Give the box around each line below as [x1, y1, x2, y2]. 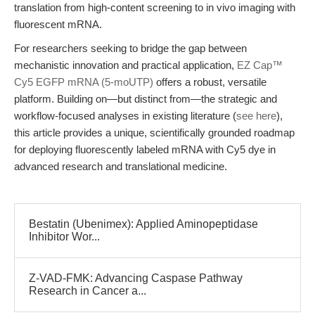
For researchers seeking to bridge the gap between [14, 42, 247, 54]
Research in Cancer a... [29, 285, 146, 297]
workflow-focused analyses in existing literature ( [14, 110, 236, 122]
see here [236, 110, 276, 122]
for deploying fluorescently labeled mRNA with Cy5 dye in [14, 143, 276, 155]
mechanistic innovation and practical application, [14, 59, 237, 71]
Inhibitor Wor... [29, 231, 100, 243]
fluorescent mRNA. [14, 18, 102, 30]
